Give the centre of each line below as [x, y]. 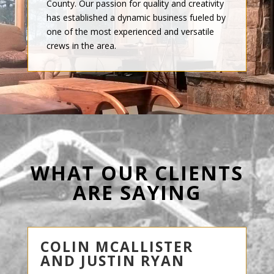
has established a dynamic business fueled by [136, 17]
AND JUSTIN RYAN [112, 261]
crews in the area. [81, 46]
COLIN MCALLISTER [117, 246]
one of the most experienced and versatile [130, 31]
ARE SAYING [137, 192]
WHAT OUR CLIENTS [137, 173]
